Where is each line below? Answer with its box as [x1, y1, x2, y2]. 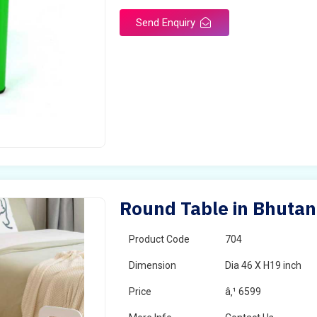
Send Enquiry [136, 16, 199, 29]
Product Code [129, 234, 190, 245]
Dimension [129, 260, 177, 271]
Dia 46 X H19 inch [225, 260, 302, 271]
